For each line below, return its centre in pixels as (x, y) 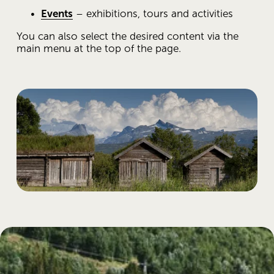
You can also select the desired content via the (127, 37)
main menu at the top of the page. (98, 49)
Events (57, 13)
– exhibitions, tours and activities (153, 13)
